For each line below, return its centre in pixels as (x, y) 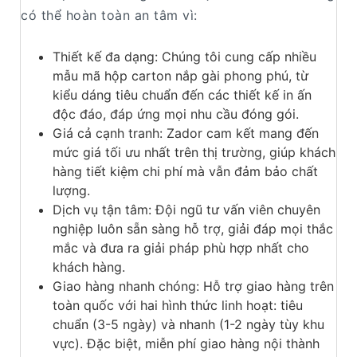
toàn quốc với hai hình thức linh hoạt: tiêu (178, 306)
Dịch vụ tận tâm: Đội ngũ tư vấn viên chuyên (186, 210)
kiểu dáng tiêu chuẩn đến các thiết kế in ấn (182, 95)
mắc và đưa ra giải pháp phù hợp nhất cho (181, 248)
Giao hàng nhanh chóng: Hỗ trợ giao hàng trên (193, 286)
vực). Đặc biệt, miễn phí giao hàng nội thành (186, 344)
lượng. (71, 191)
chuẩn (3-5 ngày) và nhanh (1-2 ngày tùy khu (188, 325)
